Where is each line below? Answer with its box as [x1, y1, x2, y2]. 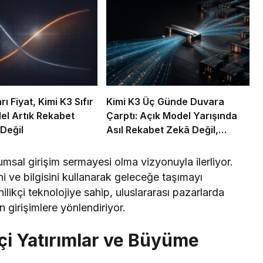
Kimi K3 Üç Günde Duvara [106, 96, 224, 108]
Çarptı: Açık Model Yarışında [106, 110, 237, 122]
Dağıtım [106, 138, 141, 150]
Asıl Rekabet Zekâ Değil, [106, 124, 218, 136]
